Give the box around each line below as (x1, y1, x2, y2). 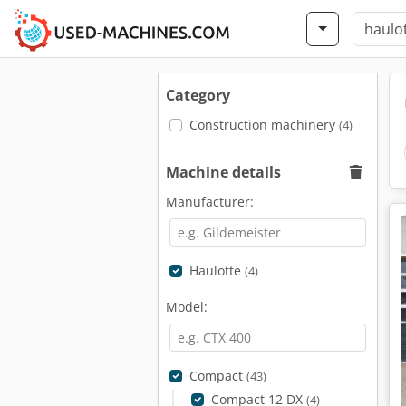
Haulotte (188, 262, 245, 279)
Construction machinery (188, 116, 339, 133)
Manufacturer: (166, 193, 254, 210)
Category (166, 85, 230, 105)
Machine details (166, 162, 281, 182)
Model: (166, 298, 208, 315)
